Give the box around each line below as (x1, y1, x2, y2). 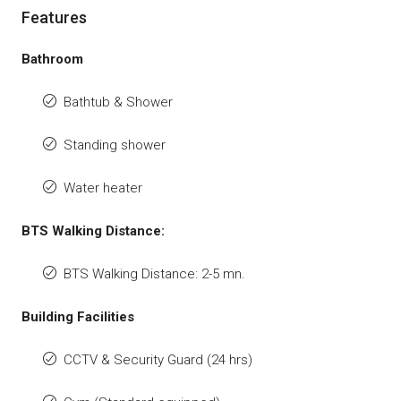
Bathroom (21, 50, 83, 67)
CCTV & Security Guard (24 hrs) (64, 351, 252, 368)
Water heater (64, 179, 142, 196)
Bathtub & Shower (64, 93, 173, 110)
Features (21, 7, 87, 27)
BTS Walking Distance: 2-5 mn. (64, 265, 245, 282)
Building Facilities (21, 308, 134, 325)
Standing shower (64, 136, 166, 153)
